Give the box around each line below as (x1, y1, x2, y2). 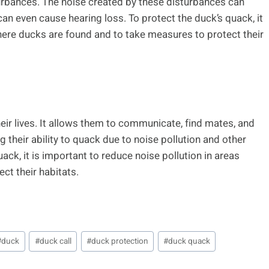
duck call (39, 235, 71, 247)
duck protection (91, 235, 148, 247)
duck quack (168, 235, 210, 247)
